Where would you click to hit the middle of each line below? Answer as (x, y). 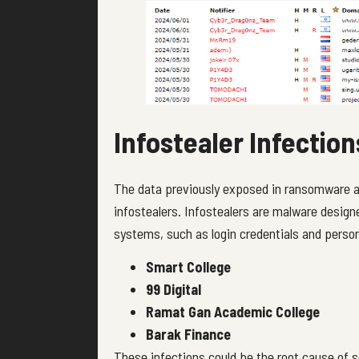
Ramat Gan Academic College (233, 312)
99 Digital (173, 290)
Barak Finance (188, 335)
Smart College (188, 267)
